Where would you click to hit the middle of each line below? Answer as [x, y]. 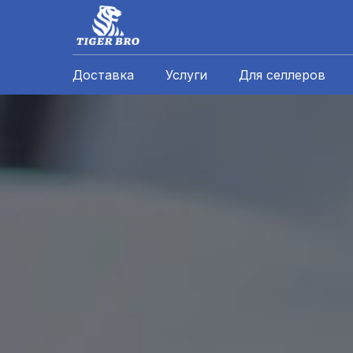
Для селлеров [282, 75]
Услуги [186, 75]
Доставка [103, 75]
